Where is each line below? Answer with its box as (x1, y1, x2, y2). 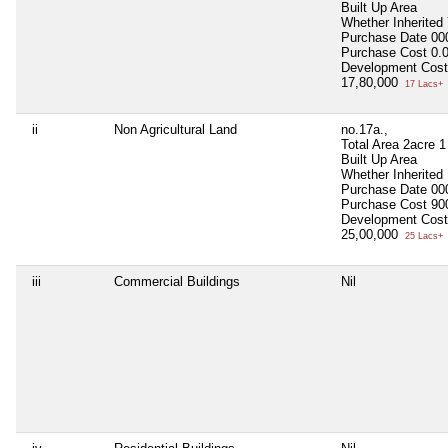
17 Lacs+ (402, 78, 443, 89)
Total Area (341, 136, 399, 152)
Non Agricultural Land (114, 121, 237, 137)
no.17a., (341, 121, 388, 137)
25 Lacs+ (402, 230, 443, 241)
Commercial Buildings (114, 273, 240, 289)
